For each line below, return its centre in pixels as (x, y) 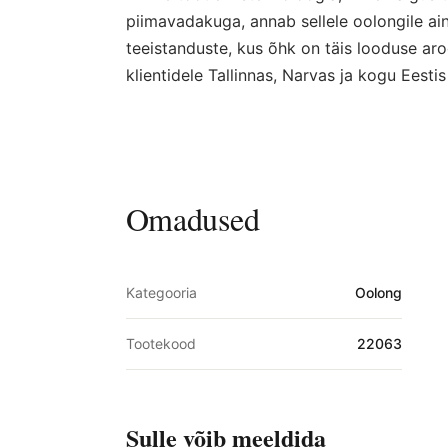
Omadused (192, 219)
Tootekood (160, 344)
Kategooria (161, 293)
